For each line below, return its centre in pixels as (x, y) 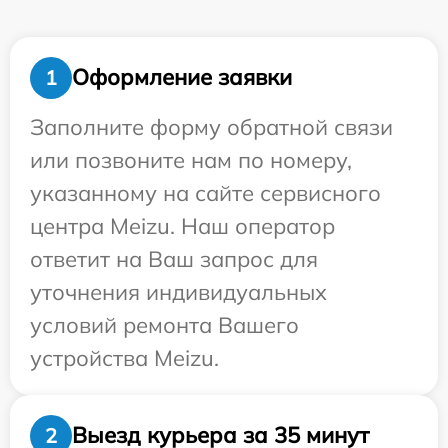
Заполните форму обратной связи (211, 126)
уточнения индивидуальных (178, 291)
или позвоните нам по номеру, (191, 159)
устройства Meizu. (124, 357)
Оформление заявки (182, 77)
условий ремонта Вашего (164, 324)
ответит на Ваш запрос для (174, 258)
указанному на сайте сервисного (205, 192)
